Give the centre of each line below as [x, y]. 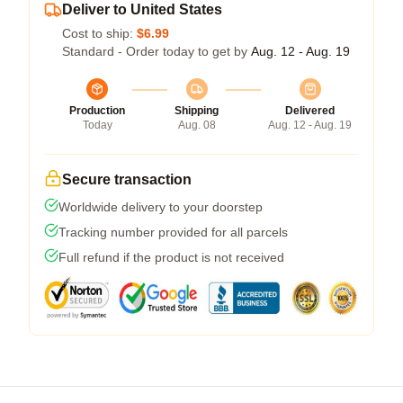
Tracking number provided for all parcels [173, 232]
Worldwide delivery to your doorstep [161, 206]
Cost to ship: [99, 33]
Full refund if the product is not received [171, 257]
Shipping [197, 110]
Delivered [310, 110]
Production [97, 110]
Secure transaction [127, 179]
